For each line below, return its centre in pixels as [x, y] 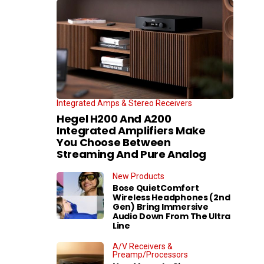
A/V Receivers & [143, 246]
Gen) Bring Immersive [161, 207]
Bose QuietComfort [156, 188]
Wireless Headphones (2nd [171, 197]
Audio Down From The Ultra [172, 216]
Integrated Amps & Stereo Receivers [124, 103]
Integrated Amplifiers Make [131, 130]
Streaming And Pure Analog [131, 154]
